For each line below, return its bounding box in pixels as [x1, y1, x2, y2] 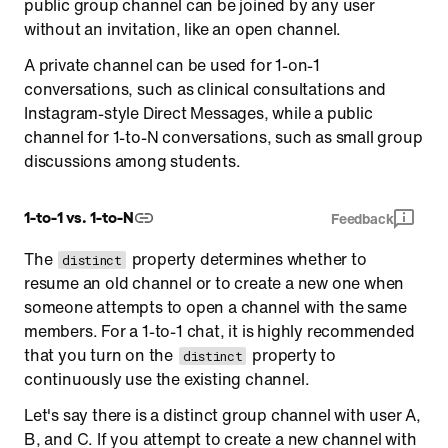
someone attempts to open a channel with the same [24, 295, 407, 319]
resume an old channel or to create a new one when [24, 271, 405, 295]
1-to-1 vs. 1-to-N [24, 206, 134, 226]
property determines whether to [127, 247, 367, 271]
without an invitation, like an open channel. [24, 17, 342, 41]
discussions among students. [24, 149, 241, 173]
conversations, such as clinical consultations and [24, 77, 387, 101]
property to [248, 343, 337, 367]
